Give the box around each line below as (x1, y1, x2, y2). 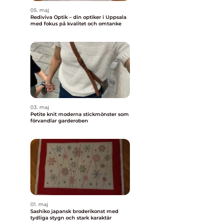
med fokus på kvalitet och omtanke (30, 20, 121, 27)
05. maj (30, 7, 49, 13)
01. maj (30, 201, 48, 208)
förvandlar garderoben (30, 117, 88, 124)
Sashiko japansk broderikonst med (30, 208, 51, 215)
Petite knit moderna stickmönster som (30, 111, 58, 117)
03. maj (30, 104, 49, 111)
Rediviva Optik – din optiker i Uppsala (30, 14, 126, 20)
